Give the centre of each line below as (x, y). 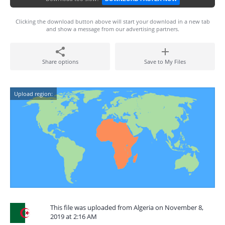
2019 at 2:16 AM (74, 216)
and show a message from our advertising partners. (113, 29)
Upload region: (33, 94)
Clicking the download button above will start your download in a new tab (113, 21)
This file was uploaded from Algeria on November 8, (127, 207)
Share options (60, 62)
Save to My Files (165, 62)
